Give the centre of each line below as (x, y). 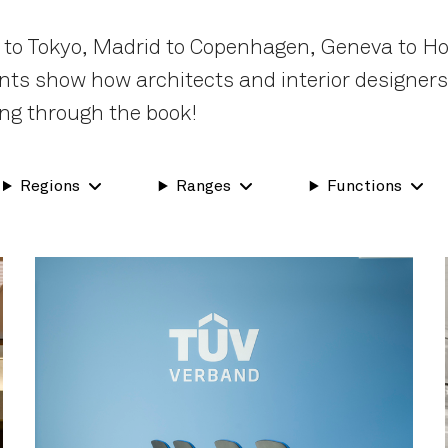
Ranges (203, 186)
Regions (49, 186)
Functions (364, 186)
